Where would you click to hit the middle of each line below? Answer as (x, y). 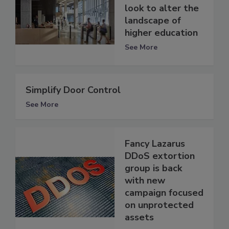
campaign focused (164, 193)
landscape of (153, 20)
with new (145, 181)
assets (139, 217)
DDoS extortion (160, 156)
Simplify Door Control (73, 90)
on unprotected (159, 205)
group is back (153, 168)
